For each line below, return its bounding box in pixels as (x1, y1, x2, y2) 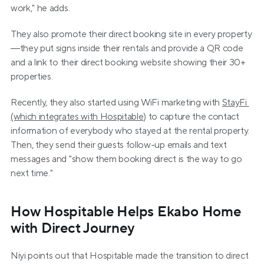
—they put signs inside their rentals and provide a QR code (11, 42, 243, 54)
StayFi (222, 97, 247, 108)
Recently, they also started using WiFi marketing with (11, 97, 222, 108)
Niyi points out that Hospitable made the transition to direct (11, 250, 249, 262)
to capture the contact (146, 111, 239, 123)
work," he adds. (11, 2, 70, 14)
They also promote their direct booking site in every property (11, 28, 252, 40)
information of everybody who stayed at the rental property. (11, 125, 250, 137)
